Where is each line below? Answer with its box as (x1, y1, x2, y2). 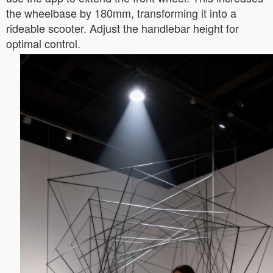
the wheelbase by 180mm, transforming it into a (6, 5, 236, 21)
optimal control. (6, 35, 80, 51)
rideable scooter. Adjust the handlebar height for (6, 20, 239, 36)
